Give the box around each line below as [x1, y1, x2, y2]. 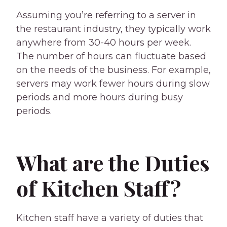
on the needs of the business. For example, [16, 64, 211, 76]
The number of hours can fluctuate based [16, 51, 206, 62]
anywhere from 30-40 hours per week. [16, 37, 191, 49]
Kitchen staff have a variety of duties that [16, 212, 203, 224]
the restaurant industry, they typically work [16, 23, 211, 35]
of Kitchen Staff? [16, 174, 181, 203]
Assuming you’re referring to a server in [16, 10, 196, 21]
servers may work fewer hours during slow [16, 78, 210, 90]
